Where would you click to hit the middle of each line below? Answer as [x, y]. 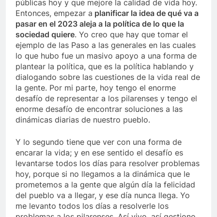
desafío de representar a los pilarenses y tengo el [106, 99]
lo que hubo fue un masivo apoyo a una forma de [106, 56]
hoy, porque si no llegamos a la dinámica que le [103, 174]
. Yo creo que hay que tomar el [131, 35]
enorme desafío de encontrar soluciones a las [99, 109]
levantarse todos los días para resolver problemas [108, 163]
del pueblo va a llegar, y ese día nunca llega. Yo [103, 195]
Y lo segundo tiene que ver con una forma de [99, 142]
